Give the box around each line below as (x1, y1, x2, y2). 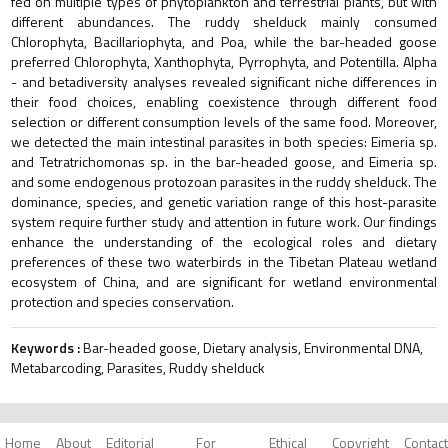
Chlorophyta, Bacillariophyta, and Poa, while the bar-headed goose (11, 30, 437, 52)
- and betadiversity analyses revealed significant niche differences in (11, 70, 437, 92)
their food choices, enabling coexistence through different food (11, 90, 437, 112)
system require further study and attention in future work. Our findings (11, 210, 437, 232)
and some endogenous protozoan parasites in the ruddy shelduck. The (11, 170, 437, 192)
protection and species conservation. (11, 290, 234, 312)
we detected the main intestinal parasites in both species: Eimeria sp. (11, 130, 437, 152)
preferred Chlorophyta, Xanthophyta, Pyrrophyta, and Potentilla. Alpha (11, 50, 437, 72)
